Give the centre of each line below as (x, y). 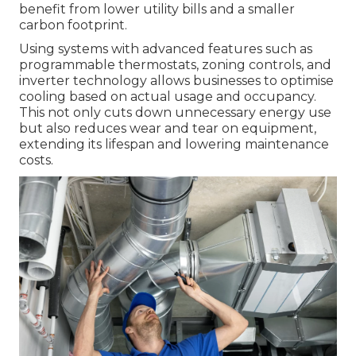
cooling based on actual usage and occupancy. (168, 96)
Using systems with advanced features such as (166, 48)
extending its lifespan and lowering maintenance (174, 144)
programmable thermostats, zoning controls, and (175, 64)
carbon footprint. (73, 25)
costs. (36, 160)
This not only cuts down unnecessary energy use (175, 112)
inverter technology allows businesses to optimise (176, 80)
